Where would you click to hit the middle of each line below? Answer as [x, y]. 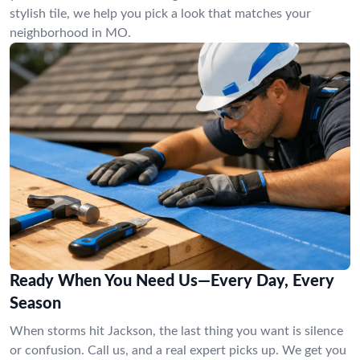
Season [35, 303]
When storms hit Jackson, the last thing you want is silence [176, 331]
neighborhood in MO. [70, 33]
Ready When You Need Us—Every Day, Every [172, 281]
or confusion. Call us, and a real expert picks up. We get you [178, 350]
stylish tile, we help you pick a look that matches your [160, 14]
